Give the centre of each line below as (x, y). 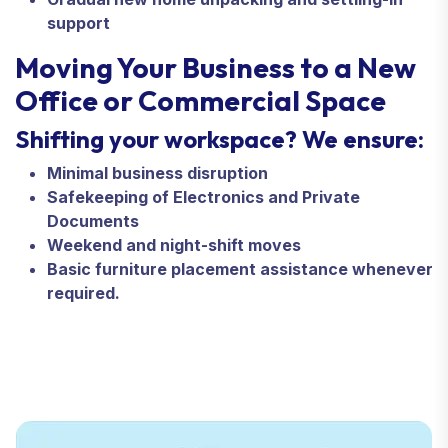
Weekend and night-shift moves (174, 244)
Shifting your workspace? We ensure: (219, 138)
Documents (93, 220)
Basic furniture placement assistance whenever (240, 268)
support (78, 22)
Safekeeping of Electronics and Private (203, 196)
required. (83, 292)
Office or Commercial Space (200, 100)
